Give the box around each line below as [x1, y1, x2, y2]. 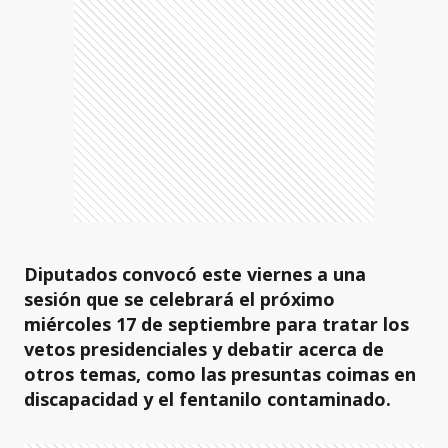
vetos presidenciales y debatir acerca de [24, 337, 384, 361]
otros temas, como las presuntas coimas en [24, 362, 416, 386]
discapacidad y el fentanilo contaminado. [24, 387, 391, 411]
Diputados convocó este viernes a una [24, 262, 366, 286]
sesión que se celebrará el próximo [24, 287, 335, 311]
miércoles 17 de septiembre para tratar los [24, 312, 409, 336]
